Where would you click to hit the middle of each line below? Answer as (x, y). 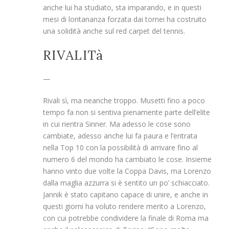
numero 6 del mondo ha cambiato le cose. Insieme (127, 159)
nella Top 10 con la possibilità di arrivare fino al (120, 148)
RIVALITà (73, 55)
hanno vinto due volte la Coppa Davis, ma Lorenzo (127, 171)
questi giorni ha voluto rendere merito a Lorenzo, (124, 207)
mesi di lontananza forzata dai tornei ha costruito (125, 19)
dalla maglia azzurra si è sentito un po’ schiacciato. (126, 183)
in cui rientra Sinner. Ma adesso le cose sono (117, 124)
